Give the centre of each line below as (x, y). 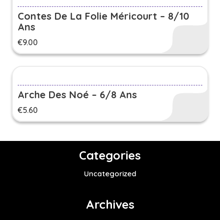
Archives (110, 205)
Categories (110, 155)
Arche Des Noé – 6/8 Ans (77, 95)
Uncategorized (110, 174)
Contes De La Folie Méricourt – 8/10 (103, 16)
